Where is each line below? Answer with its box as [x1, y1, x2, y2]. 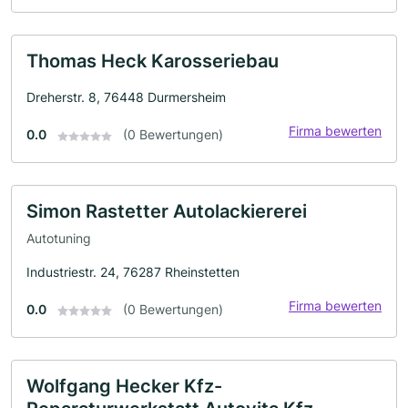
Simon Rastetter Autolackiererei [26, 200, 307, 223]
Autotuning [26, 229, 91, 246]
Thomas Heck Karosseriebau [26, 50, 279, 73]
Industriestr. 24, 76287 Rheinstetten [26, 263, 240, 280]
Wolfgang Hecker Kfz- [26, 374, 222, 397]
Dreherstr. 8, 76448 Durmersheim [26, 89, 226, 106]
